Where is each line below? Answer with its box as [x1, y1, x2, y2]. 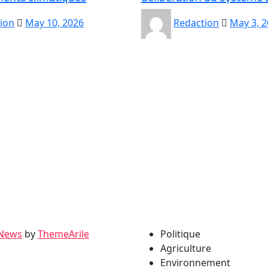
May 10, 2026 [25, 16, 84, 30]
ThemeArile [38, 227, 89, 241]
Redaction [173, 16, 219, 30]
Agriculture [160, 242, 211, 255]
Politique [160, 227, 200, 241]
